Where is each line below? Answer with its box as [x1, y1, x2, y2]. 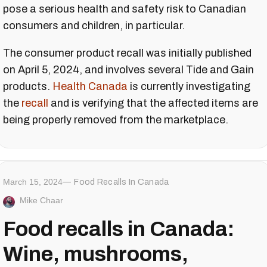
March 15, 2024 [3, 177, 63, 187]
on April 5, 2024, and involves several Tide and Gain [3, 64, 254, 76]
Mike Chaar [20, 195, 63, 206]
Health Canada [52, 80, 128, 93]
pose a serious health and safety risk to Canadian [3, 3, 246, 15]
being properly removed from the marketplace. [3, 114, 228, 126]
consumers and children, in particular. [3, 20, 185, 32]
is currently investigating [128, 80, 250, 93]
